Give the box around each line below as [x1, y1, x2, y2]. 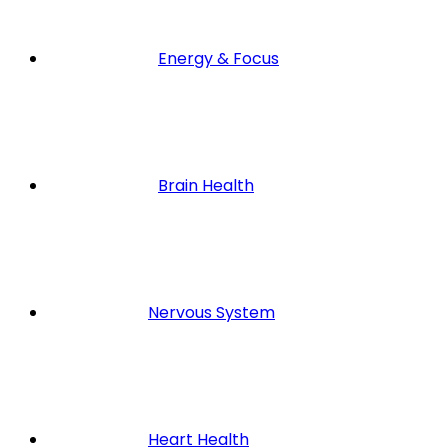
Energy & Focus [158, 46, 279, 70]
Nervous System [148, 300, 275, 324]
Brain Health [158, 173, 254, 197]
